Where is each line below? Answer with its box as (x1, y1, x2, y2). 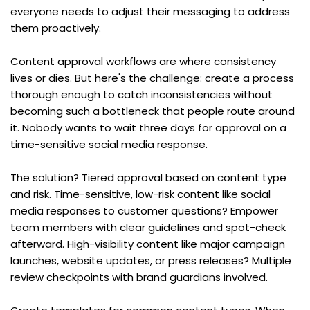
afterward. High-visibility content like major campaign (10, 236, 285, 251)
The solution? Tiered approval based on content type (10, 170, 286, 185)
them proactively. (10, 20, 101, 35)
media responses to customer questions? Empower (10, 203, 278, 218)
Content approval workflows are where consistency (10, 53, 276, 69)
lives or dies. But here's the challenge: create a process (10, 70, 294, 85)
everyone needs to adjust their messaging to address (10, 3, 290, 19)
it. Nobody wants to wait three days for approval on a (10, 120, 286, 135)
